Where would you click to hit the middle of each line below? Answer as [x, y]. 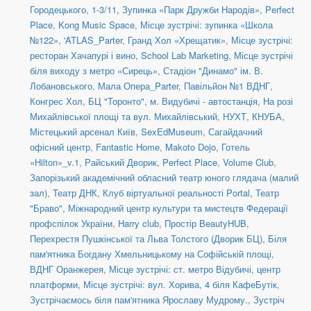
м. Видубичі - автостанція [204, 101]
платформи [54, 285]
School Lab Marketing [185, 56]
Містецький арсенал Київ [83, 132]
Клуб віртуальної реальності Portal [176, 193]
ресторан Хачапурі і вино [83, 56]
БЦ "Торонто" [116, 101]
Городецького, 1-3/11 [73, 10]
